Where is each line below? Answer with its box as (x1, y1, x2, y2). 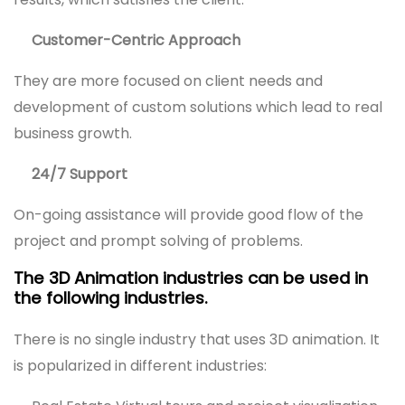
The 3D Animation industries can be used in (14, 266, 368, 289)
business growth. (14, 122, 132, 144)
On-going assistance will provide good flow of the (14, 203, 363, 225)
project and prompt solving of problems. (14, 230, 303, 251)
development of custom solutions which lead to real (14, 96, 382, 118)
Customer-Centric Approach (32, 29, 240, 51)
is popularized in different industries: (14, 354, 267, 376)
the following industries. (14, 286, 208, 309)
